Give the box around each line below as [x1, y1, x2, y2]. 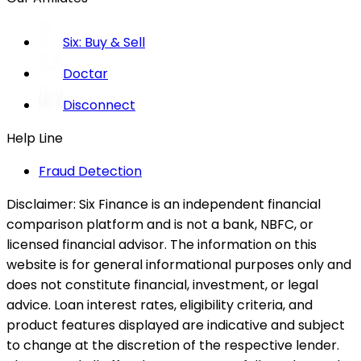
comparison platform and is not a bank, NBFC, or [6, 214, 313, 234]
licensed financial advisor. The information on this [6, 234, 317, 254]
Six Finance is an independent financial [76, 194, 321, 214]
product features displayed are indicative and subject [6, 315, 345, 334]
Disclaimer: [6, 194, 76, 214]
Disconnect [63, 95, 135, 114]
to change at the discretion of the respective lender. [6, 335, 339, 355]
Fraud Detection [39, 161, 142, 180]
